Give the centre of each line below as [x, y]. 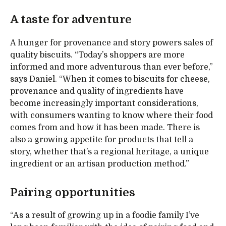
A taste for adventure [71, 20]
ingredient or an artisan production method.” [100, 164]
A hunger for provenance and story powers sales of [111, 43]
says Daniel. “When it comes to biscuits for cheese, [110, 79]
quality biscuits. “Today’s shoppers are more [97, 55]
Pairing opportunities [73, 192]
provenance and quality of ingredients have [97, 91]
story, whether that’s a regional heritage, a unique [109, 152]
